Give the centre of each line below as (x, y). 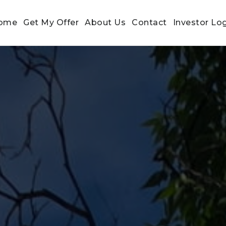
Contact (149, 22)
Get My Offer (51, 22)
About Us (105, 22)
